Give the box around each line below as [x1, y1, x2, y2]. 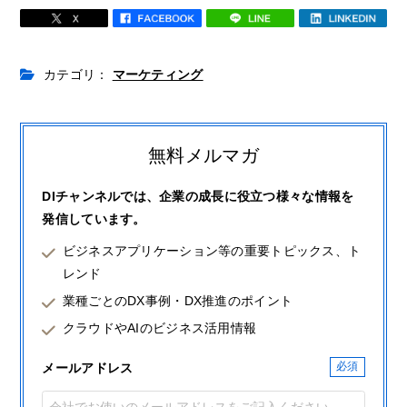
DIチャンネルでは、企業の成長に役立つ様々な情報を [42, 188, 354, 203]
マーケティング [112, 67, 203, 83]
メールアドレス [42, 360, 134, 375]
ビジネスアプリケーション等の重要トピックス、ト [62, 243, 362, 258]
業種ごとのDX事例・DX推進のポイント [62, 293, 293, 308]
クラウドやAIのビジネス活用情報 [62, 320, 257, 335]
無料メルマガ [148, 145, 259, 166]
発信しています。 [42, 211, 146, 226]
